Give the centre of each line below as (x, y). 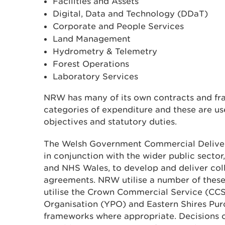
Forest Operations (91, 64)
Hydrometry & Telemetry (105, 51)
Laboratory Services (95, 76)
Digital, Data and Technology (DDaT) (130, 14)
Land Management (92, 39)
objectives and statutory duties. (110, 122)
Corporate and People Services (118, 26)
